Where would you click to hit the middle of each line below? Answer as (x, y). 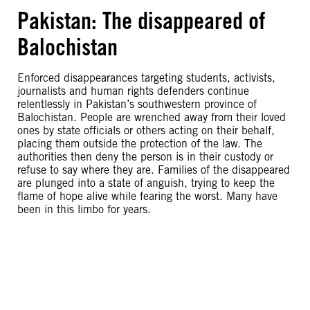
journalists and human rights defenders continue (133, 91)
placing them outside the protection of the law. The (140, 144)
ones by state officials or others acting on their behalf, (146, 130)
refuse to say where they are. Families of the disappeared (154, 170)
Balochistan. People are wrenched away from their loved (152, 117)
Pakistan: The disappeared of (141, 20)
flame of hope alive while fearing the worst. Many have (147, 196)
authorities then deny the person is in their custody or (145, 157)
